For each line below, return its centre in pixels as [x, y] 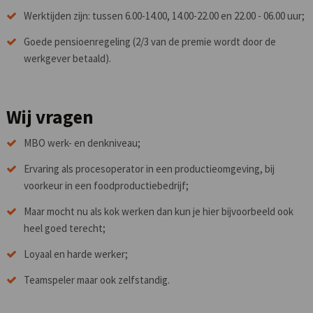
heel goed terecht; [64, 228]
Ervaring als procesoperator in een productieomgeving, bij [149, 168]
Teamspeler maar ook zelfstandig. [96, 279]
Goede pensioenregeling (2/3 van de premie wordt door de [150, 41]
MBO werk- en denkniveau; [82, 143]
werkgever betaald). [67, 58]
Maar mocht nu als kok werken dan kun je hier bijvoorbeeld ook [158, 211]
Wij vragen [50, 116]
